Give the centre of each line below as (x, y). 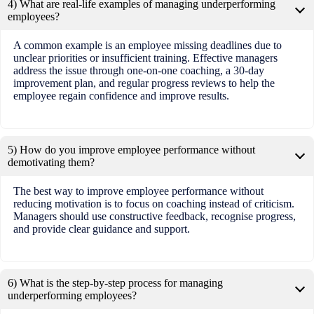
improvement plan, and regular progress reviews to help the (144, 83)
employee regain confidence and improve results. (121, 96)
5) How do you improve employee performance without (131, 150)
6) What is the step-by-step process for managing (115, 283)
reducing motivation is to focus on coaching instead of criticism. (153, 204)
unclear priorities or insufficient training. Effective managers (145, 58)
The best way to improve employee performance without (138, 191)
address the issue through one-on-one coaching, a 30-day (138, 71)
